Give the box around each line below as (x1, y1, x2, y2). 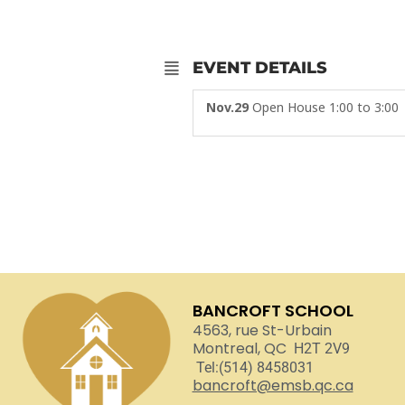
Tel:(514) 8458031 (195, 359, 314, 376)
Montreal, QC (192, 338, 287, 359)
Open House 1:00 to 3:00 (252, 99, 399, 116)
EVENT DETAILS (193, 58, 327, 78)
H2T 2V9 (286, 340, 350, 357)
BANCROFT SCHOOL (192, 299, 353, 322)
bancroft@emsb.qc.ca (192, 375, 353, 396)
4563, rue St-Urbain (192, 320, 332, 341)
